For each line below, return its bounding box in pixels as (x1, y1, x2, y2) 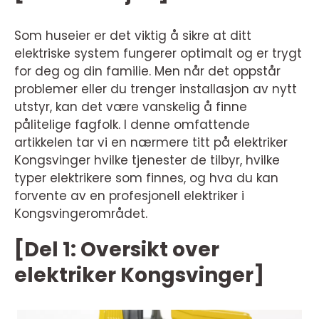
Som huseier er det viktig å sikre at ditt (14, 27, 251, 44)
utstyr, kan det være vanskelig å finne (14, 98, 247, 115)
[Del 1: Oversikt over (14, 236, 219, 263)
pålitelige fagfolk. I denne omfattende (14, 116, 250, 133)
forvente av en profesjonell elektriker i (14, 187, 244, 204)
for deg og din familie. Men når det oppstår (14, 63, 281, 80)
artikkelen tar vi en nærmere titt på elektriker (14, 134, 288, 151)
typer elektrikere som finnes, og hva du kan (14, 169, 278, 187)
